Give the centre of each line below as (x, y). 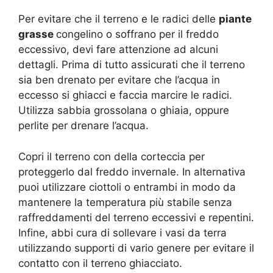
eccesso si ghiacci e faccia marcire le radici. (125, 95)
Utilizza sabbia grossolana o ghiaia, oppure (124, 111)
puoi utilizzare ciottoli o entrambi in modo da (127, 187)
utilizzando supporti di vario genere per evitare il (136, 248)
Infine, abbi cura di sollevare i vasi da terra (122, 232)
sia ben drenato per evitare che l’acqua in (119, 80)
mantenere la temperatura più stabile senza (125, 202)
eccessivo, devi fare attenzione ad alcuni (118, 50)
